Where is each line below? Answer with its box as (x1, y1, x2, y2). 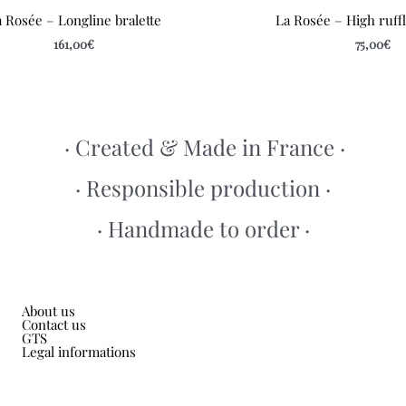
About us (22, 302, 75, 321)
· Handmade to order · (96, 214, 310, 244)
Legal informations (22, 343, 136, 362)
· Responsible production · (75, 172, 331, 202)
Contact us (22, 315, 86, 334)
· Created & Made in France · (64, 131, 345, 161)
